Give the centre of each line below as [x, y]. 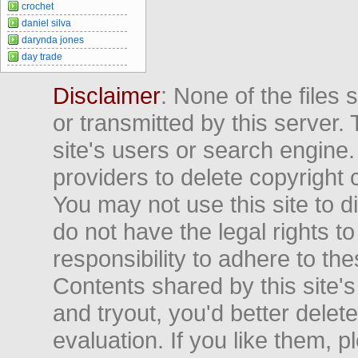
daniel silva [46, 23]
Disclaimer [107, 95]
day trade [42, 56]
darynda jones [53, 40]
